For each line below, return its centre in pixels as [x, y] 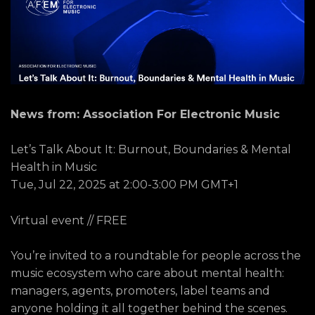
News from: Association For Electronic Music [145, 114]
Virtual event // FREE [69, 220]
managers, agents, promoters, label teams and [140, 291]
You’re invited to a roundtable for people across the [156, 256]
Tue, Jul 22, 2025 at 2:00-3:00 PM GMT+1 [124, 185]
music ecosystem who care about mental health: [147, 274]
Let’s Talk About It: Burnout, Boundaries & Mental [151, 150]
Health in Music [54, 167]
